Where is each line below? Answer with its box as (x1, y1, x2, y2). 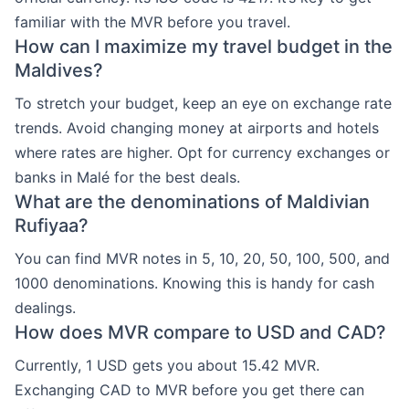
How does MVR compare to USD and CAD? (15, 321, 386, 343)
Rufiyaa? (15, 215, 89, 236)
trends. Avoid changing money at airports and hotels (15, 119, 379, 137)
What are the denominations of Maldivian (15, 191, 370, 213)
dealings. (15, 299, 76, 317)
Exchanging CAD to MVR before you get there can (15, 381, 364, 399)
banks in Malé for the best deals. (15, 168, 240, 186)
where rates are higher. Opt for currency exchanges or (15, 143, 390, 162)
